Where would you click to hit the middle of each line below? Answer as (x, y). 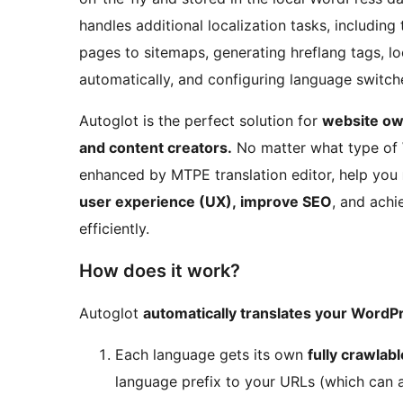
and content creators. (156, 148)
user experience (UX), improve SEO (206, 202)
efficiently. (114, 229)
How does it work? (160, 271)
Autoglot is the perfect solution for (201, 121)
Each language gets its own (211, 355)
